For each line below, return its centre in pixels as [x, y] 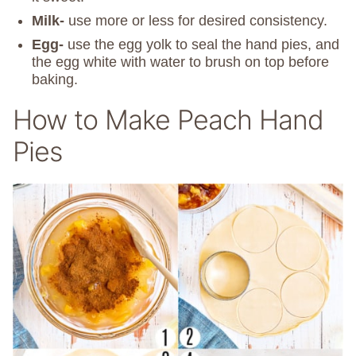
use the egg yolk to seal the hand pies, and [201, 45]
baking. [55, 80]
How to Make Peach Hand [168, 120]
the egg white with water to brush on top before [180, 62]
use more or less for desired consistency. [196, 21]
